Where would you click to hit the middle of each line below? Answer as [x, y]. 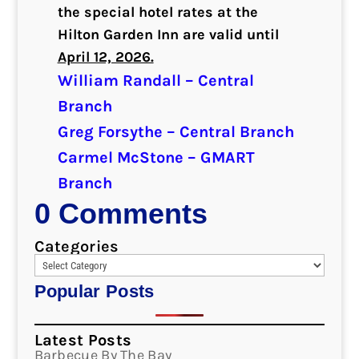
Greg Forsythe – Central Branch [175, 132]
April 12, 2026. [105, 57]
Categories [77, 246]
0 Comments [121, 214]
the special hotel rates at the [157, 12]
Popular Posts [94, 291]
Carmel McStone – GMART [156, 157]
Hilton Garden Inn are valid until [168, 34]
